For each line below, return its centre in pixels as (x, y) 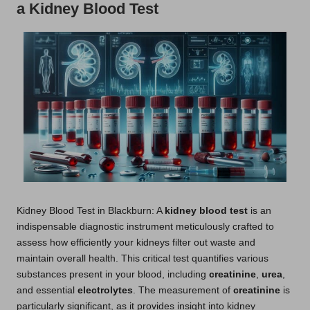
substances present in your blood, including (113, 274)
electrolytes (105, 290)
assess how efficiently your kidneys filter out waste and (136, 242)
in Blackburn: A (130, 210)
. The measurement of (183, 290)
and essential (47, 290)
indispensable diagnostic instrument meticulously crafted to (145, 226)
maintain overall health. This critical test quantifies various (143, 258)
